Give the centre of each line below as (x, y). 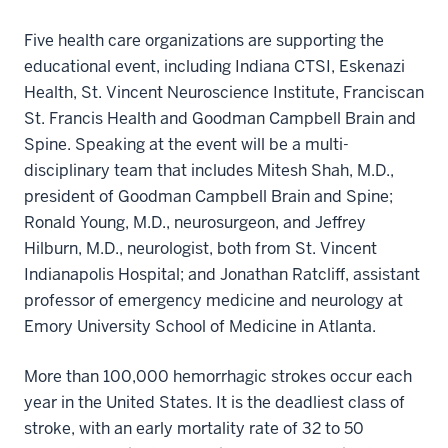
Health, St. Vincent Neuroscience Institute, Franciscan (224, 92)
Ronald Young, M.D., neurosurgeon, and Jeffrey (195, 222)
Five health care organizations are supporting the (204, 40)
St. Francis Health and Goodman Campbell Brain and (220, 118)
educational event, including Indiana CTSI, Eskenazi (214, 66)
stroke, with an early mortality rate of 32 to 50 (194, 428)
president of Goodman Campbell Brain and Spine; (208, 196)
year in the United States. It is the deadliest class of (214, 402)
